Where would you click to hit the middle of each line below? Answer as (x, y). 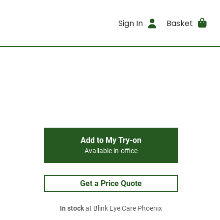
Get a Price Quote (111, 183)
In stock (72, 208)
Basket (179, 23)
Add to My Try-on (111, 140)
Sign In (131, 23)
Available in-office (111, 151)
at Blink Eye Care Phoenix (123, 208)
